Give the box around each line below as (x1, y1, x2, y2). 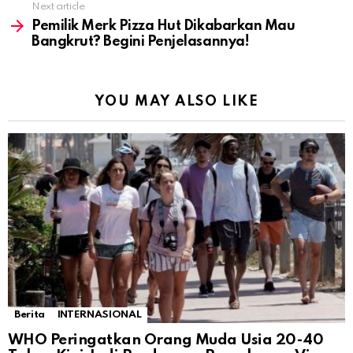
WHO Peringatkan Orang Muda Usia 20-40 (8, 333, 324, 348)
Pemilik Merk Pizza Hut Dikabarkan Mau (32, 19, 295, 34)
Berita (14, 310, 45, 321)
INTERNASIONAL (57, 310, 142, 321)
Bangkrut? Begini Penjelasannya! (32, 35, 250, 50)
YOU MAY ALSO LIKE (94, 95, 259, 110)
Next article (32, 2, 85, 13)
